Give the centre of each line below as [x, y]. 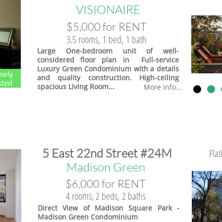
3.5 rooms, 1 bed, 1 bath [107, 39]
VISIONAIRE [108, 9]
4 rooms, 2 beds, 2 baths [106, 196]
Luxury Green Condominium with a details [108, 69]
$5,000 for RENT [107, 27]
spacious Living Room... [76, 86]
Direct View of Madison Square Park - [109, 208]
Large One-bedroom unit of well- [108, 51]
